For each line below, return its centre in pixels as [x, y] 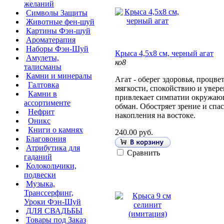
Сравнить [143, 153]
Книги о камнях [55, 130]
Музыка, [40, 184]
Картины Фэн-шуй [58, 31]
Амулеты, [42, 58]
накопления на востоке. [155, 115]
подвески [40, 175]
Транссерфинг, [49, 193]
